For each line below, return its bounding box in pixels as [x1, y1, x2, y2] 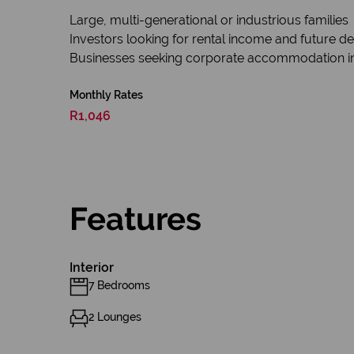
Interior [70, 260, 114, 275]
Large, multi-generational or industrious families [70, 13, 348, 28]
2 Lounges [88, 311, 141, 323]
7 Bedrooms [88, 279, 150, 292]
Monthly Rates [70, 88, 143, 101]
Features [70, 200, 201, 237]
